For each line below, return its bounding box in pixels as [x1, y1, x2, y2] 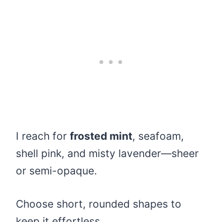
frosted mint [70, 130, 132, 143]
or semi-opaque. [16, 165, 97, 177]
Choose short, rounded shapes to [16, 198, 181, 211]
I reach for [16, 130, 70, 143]
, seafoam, [132, 130, 184, 143]
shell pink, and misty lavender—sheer [16, 147, 199, 160]
